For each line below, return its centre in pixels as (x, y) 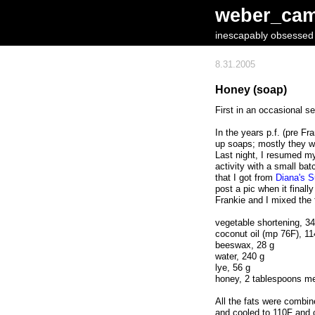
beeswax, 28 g (245, 245)
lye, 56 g (233, 268)
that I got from (245, 178)
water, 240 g (240, 257)
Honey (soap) (251, 90)
